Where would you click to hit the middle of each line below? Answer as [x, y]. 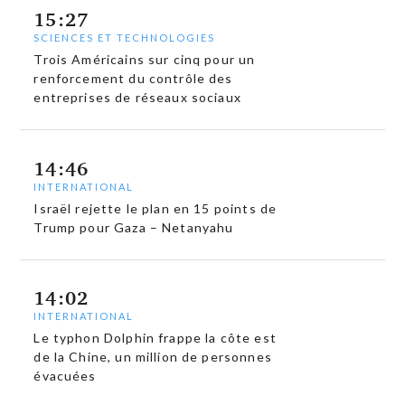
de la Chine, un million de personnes [153, 357]
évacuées [65, 376]
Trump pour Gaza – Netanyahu [134, 227]
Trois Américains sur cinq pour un [145, 59]
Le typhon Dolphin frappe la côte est [155, 338]
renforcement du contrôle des [133, 78]
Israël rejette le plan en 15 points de [155, 208]
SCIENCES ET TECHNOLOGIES [125, 38]
